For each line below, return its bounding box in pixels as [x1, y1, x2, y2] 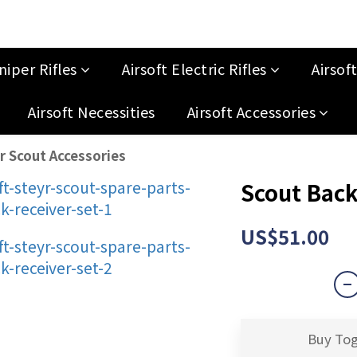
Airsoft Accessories [186, 101, 316, 122]
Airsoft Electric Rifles [122, 58, 267, 79]
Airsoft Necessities [28, 101, 155, 122]
